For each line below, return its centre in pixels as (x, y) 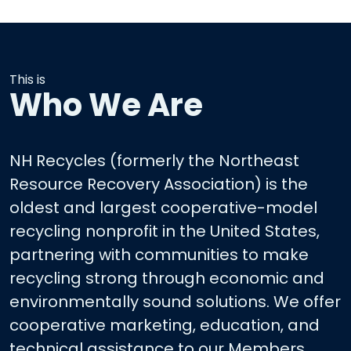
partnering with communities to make (159, 255)
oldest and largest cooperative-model (163, 208)
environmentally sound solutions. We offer (175, 302)
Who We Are (106, 105)
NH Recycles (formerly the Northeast (154, 161)
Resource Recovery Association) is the (159, 184)
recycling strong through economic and (167, 278)
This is (27, 80)
